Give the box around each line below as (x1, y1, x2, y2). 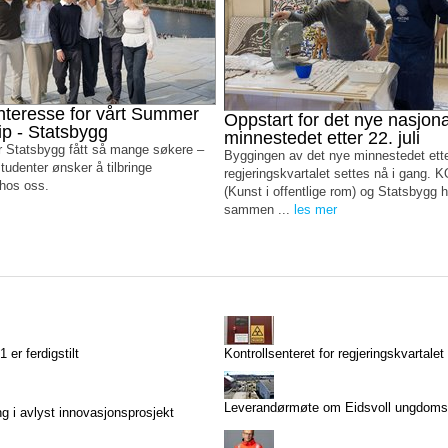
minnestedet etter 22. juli (223, 128, 420, 148)
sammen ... (223, 202, 294, 217)
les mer (293, 202, 337, 217)
